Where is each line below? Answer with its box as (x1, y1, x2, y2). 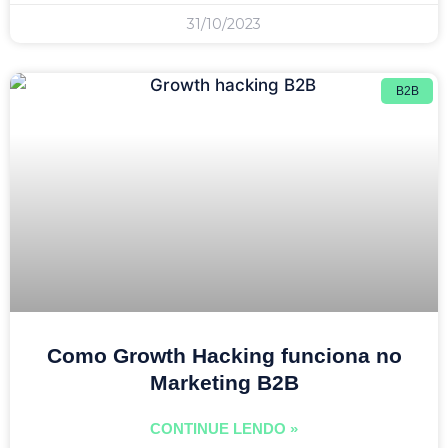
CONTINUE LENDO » (150, 419, 298, 437)
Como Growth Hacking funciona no (46, 343, 402, 367)
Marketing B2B (149, 370, 299, 394)
